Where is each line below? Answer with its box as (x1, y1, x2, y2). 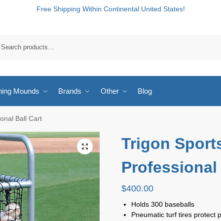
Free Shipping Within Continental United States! (36, 5, 185, 13)
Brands (58, 87, 81, 95)
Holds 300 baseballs (131, 200, 194, 208)
